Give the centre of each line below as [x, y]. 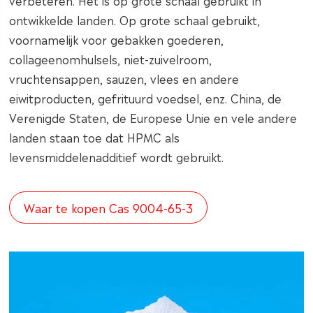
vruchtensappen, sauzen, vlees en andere [124, 78]
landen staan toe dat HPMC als [95, 137]
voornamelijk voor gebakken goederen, [117, 39]
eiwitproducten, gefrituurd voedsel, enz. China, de [146, 98]
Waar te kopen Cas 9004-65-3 [109, 208]
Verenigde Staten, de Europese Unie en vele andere [153, 117]
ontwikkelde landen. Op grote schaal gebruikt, [135, 20]
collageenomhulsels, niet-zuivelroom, [111, 59]
